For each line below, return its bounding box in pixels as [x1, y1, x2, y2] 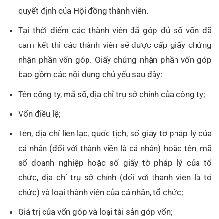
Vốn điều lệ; [18, 109, 61, 119]
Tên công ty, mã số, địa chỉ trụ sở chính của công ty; [18, 89, 206, 99]
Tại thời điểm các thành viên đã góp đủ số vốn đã [18, 25, 212, 36]
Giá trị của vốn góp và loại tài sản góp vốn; [18, 207, 173, 217]
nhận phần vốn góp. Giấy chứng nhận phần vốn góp [18, 55, 212, 65]
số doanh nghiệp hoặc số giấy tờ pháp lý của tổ [18, 157, 212, 168]
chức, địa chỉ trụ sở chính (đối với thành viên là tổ [18, 172, 212, 182]
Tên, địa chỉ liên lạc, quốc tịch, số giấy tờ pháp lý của [18, 128, 212, 138]
